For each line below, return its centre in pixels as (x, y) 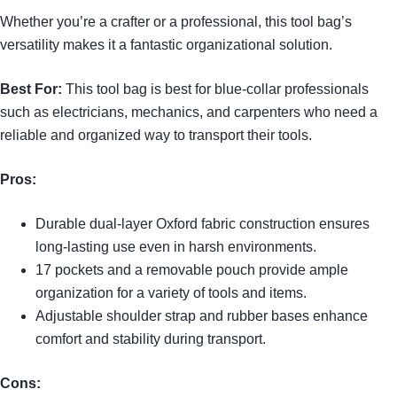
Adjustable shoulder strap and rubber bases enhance (202, 315)
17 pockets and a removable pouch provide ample (192, 269)
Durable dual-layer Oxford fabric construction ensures (202, 223)
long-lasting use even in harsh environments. (176, 246)
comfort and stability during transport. (151, 339)
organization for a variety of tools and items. (171, 292)
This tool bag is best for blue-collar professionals (215, 89)
